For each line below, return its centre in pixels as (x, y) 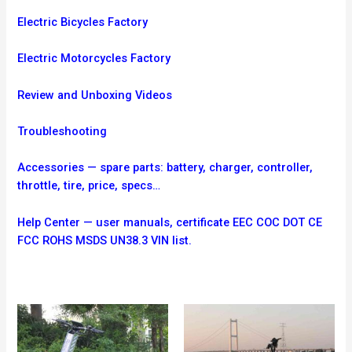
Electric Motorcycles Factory (94, 59)
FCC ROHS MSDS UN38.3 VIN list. (105, 240)
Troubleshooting (62, 131)
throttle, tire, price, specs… (89, 186)
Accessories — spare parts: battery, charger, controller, (165, 168)
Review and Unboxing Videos (95, 95)
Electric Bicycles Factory (83, 22)
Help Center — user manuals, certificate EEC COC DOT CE (170, 222)
